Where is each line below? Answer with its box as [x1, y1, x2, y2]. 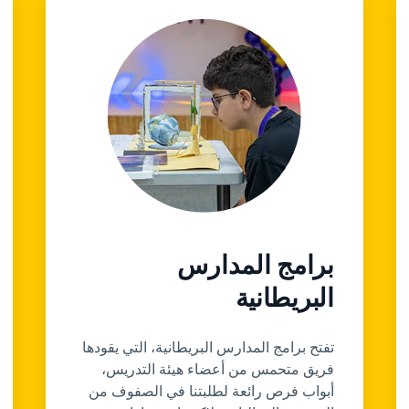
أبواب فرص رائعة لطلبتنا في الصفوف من [88, 381, 334, 401]
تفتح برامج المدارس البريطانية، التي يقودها [81, 337, 334, 357]
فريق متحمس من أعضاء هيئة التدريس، [100, 359, 334, 379]
